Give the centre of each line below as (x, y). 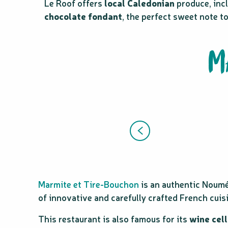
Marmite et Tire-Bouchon (89, 184)
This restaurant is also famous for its (114, 219)
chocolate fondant (83, 16)
